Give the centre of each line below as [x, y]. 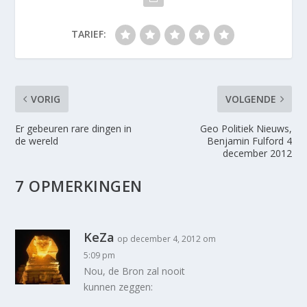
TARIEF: [88, 34]
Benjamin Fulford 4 [249, 141]
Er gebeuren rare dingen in [74, 129]
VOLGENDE [250, 99]
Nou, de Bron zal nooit [135, 271]
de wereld [37, 141]
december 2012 [257, 153]
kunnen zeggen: [119, 287]
